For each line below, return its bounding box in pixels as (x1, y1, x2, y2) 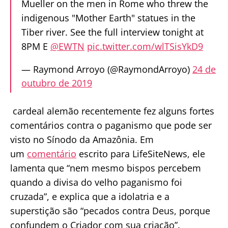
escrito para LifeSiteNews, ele (76, 148, 205, 160)
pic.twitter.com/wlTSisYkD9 (87, 40, 203, 52)
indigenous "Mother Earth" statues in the (21, 11, 195, 24)
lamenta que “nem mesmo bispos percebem (10, 162, 201, 175)
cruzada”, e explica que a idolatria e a (10, 190, 169, 203)
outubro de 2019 (21, 76, 92, 89)
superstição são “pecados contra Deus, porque (10, 205, 210, 217)
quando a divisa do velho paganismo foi (10, 176, 182, 189)
